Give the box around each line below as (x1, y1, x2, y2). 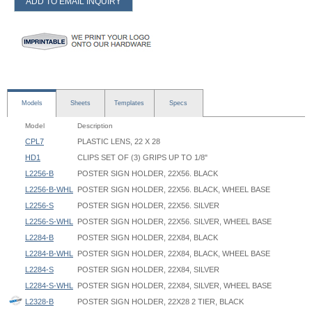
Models (21, 100, 42, 107)
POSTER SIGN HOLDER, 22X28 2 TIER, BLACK (77, 297, 244, 306)
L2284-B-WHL (25, 249, 73, 258)
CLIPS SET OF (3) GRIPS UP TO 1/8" (77, 153, 208, 162)
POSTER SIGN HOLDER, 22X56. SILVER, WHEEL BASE (77, 217, 272, 226)
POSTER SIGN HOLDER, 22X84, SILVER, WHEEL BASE (77, 281, 272, 290)
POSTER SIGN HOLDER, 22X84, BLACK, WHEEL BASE (77, 249, 270, 258)
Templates (114, 100, 145, 107)
